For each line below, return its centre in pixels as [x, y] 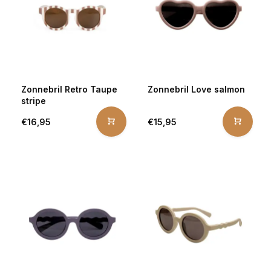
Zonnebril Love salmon [196, 89]
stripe [34, 101]
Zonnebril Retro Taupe [69, 89]
